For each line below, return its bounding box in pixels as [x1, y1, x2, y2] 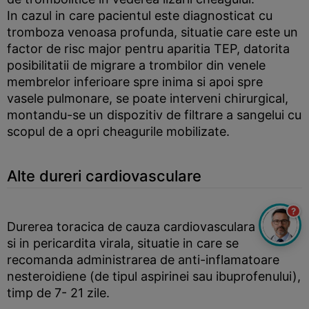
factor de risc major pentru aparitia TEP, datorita [7, 41, 290, 56]
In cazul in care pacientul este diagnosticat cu [7, 8, 272, 23]
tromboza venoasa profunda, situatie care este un [7, 25, 298, 39]
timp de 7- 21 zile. [7, 286, 110, 300]
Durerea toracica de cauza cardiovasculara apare [7, 219, 292, 234]
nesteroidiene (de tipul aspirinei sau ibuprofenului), [7, 269, 301, 283]
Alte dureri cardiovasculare [7, 167, 201, 185]
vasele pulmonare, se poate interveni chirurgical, [7, 91, 288, 106]
